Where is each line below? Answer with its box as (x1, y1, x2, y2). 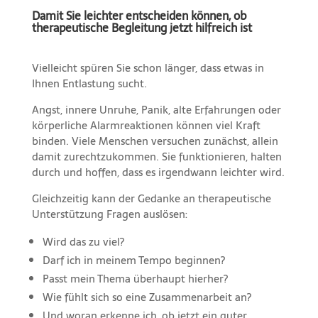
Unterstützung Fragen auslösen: (31, 205, 187, 224)
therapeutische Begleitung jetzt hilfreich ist (31, 18, 252, 38)
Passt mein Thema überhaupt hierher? (42, 270, 228, 288)
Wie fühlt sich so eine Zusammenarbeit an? (42, 288, 251, 307)
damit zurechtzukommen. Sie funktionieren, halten (31, 148, 282, 166)
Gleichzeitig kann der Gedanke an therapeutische (31, 190, 271, 208)
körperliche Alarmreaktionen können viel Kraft (31, 116, 261, 135)
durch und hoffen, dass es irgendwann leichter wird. (31, 163, 285, 182)
